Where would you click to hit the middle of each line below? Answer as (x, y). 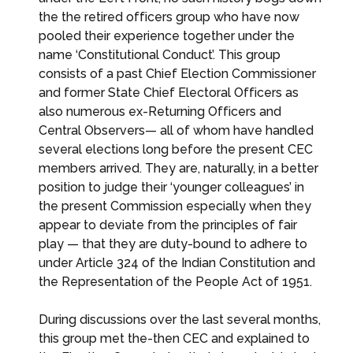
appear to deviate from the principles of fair (168, 225)
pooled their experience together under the (167, 35)
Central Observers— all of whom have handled (176, 130)
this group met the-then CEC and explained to (174, 338)
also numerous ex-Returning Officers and (160, 111)
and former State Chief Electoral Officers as (169, 92)
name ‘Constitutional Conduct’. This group (160, 54)
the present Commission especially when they (175, 206)
